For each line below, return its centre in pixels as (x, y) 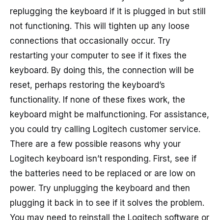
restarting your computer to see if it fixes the (98, 56)
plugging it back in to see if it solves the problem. (107, 203)
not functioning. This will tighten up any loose (100, 26)
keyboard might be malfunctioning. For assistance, (110, 115)
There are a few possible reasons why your (95, 144)
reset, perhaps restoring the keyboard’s (87, 85)
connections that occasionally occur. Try (90, 41)
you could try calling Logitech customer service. (105, 129)
